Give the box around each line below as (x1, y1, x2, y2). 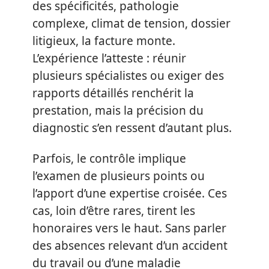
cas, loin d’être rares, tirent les (32, 203, 195, 219)
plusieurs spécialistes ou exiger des (32, 67, 224, 83)
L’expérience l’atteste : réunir (32, 50, 186, 66)
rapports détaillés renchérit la (32, 85, 194, 101)
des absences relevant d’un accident (32, 238, 228, 253)
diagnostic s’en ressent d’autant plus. (32, 119, 232, 136)
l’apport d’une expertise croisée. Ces (32, 186, 227, 201)
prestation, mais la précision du (32, 102, 204, 118)
